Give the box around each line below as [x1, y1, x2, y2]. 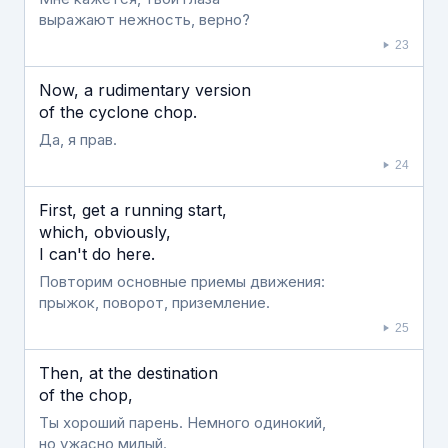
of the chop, [39, 385, 133, 405]
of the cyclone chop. [39, 102, 197, 122]
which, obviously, [39, 222, 171, 242]
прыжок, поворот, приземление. [39, 293, 270, 312]
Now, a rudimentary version [39, 80, 251, 100]
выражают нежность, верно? [39, 10, 250, 29]
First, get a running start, [39, 200, 227, 220]
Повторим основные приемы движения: [39, 272, 325, 291]
